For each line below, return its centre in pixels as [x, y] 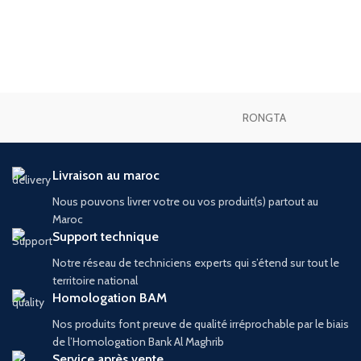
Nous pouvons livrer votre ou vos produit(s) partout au [185, 201]
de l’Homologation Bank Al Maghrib [138, 342]
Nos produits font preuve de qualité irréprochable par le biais [201, 324]
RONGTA [265, 118]
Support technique [106, 237]
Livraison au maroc [106, 175]
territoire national [95, 280]
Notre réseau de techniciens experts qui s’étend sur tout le [196, 263]
